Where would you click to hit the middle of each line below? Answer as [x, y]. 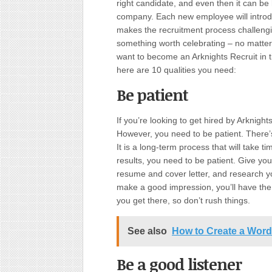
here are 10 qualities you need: [176, 70]
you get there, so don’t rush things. [183, 200]
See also [147, 231]
